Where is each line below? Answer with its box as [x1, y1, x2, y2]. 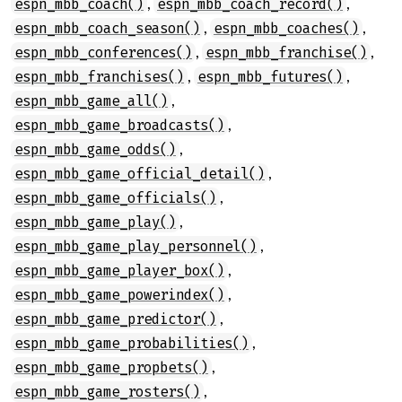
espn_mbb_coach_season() [14, 20, 200, 37]
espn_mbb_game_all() [14, 92, 168, 109]
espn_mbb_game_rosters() [14, 383, 200, 400]
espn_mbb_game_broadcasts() [14, 117, 224, 134]
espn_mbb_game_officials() [14, 189, 216, 206]
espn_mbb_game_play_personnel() [14, 238, 257, 255]
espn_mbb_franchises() [14, 68, 184, 85]
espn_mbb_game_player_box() [14, 262, 224, 279]
